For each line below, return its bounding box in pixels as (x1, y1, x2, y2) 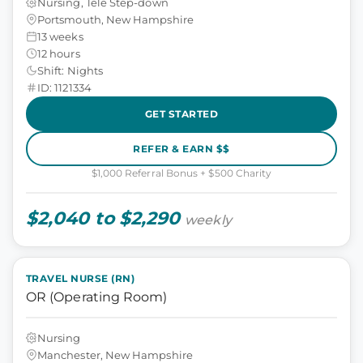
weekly (185, 212, 232, 228)
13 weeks (37, 29, 83, 43)
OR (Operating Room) (26, 289, 168, 305)
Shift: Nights (37, 63, 103, 77)
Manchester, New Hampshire (37, 348, 193, 361)
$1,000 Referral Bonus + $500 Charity (91, 167, 272, 179)
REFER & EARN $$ (133, 142, 230, 155)
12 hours (37, 46, 80, 60)
